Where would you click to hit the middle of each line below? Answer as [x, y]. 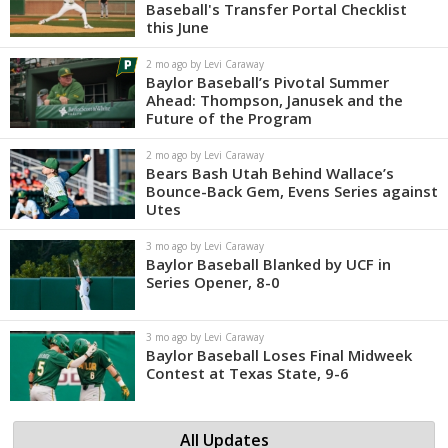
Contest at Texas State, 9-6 [247, 372]
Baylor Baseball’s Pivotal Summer [267, 81]
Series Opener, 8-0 [213, 281]
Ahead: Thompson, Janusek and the [274, 99]
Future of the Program [229, 117]
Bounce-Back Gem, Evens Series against [292, 190]
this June [177, 26]
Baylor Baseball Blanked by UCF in [268, 263]
